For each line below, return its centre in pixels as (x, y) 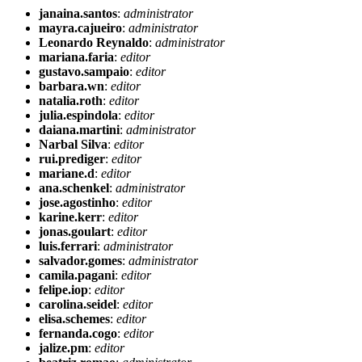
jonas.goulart (75, 232)
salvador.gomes (80, 261)
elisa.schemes (74, 319)
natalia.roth (71, 101)
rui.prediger (72, 159)
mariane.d (67, 173)
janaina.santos (78, 13)
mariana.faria (76, 57)
